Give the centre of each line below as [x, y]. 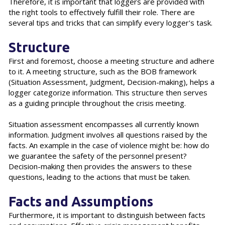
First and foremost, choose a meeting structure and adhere [111, 61]
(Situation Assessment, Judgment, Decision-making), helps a [111, 82]
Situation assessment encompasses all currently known [103, 124]
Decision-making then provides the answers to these [100, 166]
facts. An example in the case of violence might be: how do [109, 145]
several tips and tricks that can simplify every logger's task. [110, 22]
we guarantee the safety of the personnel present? [97, 155]
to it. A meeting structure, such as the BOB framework [102, 71]
